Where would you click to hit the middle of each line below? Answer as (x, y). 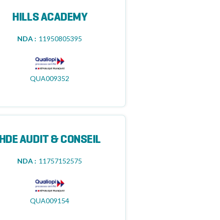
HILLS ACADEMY (50, 18)
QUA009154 (50, 201)
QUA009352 (50, 78)
